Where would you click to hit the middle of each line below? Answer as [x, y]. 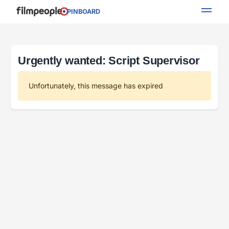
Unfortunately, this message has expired [96, 86]
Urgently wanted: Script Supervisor [109, 61]
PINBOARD [81, 12]
